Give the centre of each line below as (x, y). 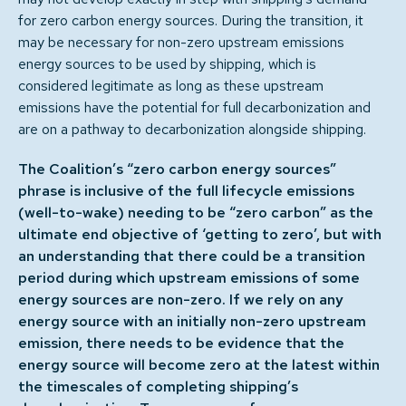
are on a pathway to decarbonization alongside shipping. (192, 129)
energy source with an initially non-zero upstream (192, 321)
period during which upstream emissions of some (189, 278)
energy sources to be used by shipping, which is (167, 64)
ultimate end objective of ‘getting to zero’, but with (200, 234)
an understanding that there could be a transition (192, 256)
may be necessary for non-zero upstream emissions (181, 42)
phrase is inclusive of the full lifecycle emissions (186, 191)
